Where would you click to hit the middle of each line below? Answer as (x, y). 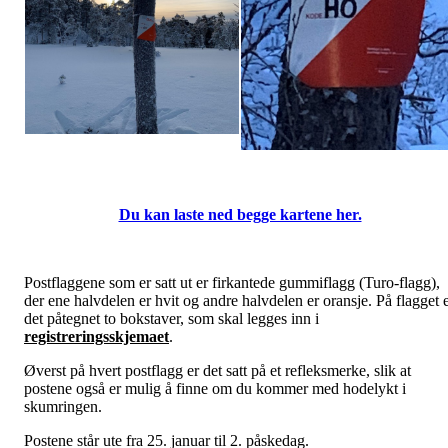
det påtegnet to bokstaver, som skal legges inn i (171, 318)
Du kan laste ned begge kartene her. (240, 214)
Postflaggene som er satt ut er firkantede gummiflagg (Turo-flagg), (232, 282)
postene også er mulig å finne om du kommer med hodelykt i (215, 388)
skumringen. (63, 406)
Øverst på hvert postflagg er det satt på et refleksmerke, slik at (217, 370)
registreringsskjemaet (96, 336)
